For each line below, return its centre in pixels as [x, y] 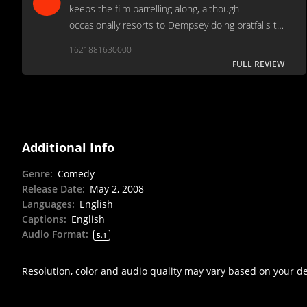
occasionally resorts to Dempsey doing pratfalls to [176, 25]
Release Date [52, 188]
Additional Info [68, 147]
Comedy [76, 173]
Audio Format [54, 234]
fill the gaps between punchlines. [139, 41]
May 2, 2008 [117, 188]
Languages [47, 204]
